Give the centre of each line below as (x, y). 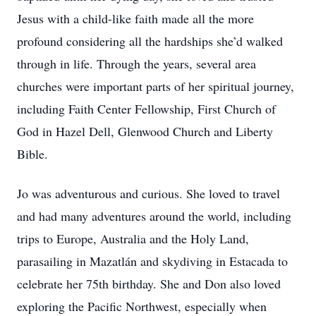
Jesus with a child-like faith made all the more (135, 18)
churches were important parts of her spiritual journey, (156, 86)
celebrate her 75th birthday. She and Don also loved (149, 284)
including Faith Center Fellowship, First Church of (146, 109)
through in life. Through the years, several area (136, 63)
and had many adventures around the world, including (154, 216)
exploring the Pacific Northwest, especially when (142, 306)
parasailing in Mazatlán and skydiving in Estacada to (152, 261)
